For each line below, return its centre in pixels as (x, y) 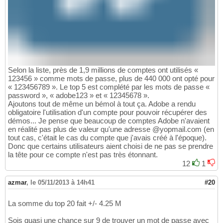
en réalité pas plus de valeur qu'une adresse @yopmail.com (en (111, 129)
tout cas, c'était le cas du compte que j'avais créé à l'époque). (107, 137)
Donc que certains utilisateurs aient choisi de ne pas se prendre (111, 146)
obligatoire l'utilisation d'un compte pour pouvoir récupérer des (108, 112)
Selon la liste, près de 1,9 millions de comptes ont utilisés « (103, 70)
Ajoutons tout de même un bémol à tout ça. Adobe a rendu (102, 104)
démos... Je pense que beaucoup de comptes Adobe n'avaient (109, 120)
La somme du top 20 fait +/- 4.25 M (65, 203)
